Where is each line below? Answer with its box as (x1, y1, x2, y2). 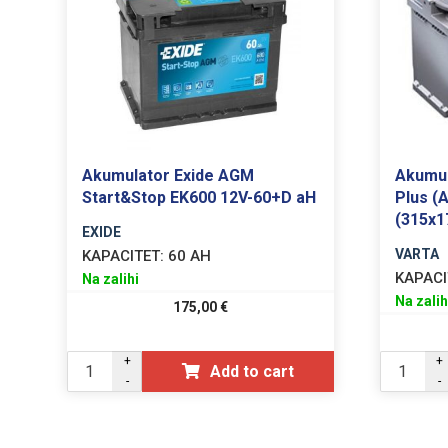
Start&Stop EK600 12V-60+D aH (82, 187, 317, 207)
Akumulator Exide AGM (82, 165, 255, 185)
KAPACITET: (82, 246, 165, 265)
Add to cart (210, 361, 295, 381)
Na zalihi (82, 270, 140, 287)
